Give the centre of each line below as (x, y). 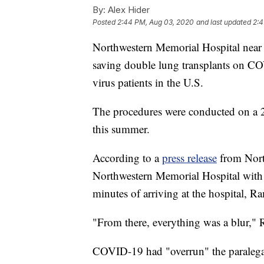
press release (189, 158)
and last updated (224, 22)
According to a (127, 158)
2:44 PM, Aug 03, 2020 (156, 22)
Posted (105, 22)
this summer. (121, 129)
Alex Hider (128, 10)
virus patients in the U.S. (148, 82)
